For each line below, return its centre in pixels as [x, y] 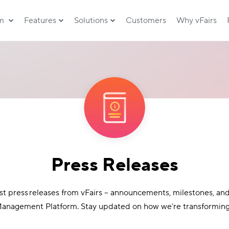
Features [40, 20]
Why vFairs [197, 20]
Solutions [91, 20]
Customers [146, 20]
